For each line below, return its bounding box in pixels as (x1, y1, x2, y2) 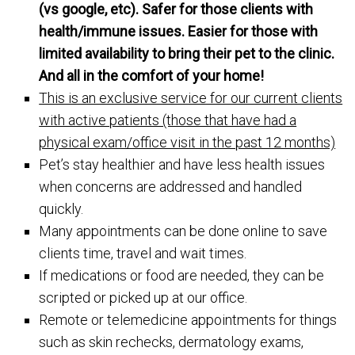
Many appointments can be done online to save (39, 223, 328, 239)
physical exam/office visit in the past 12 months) (39, 134, 336, 151)
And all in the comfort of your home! (39, 67, 265, 84)
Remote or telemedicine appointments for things (39, 311, 338, 328)
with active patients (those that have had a (39, 112, 297, 128)
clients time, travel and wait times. (39, 245, 247, 261)
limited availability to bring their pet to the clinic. (39, 45, 335, 62)
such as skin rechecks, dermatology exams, (39, 334, 304, 350)
